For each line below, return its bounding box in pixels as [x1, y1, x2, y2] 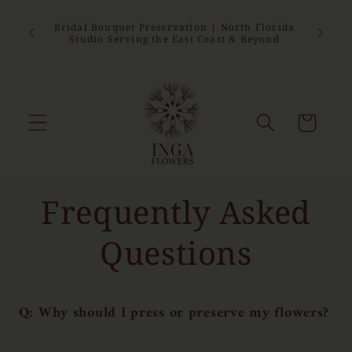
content [27, 19, 75, 43]
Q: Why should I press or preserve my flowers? [18, 301, 330, 325]
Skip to [27, 2, 75, 27]
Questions [100, 231, 252, 274]
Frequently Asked [41, 190, 311, 233]
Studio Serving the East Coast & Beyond [69, 32, 280, 46]
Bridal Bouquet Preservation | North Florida [53, 20, 295, 34]
